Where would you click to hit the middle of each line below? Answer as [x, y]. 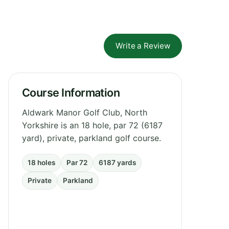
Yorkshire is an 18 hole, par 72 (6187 [92, 125]
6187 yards [117, 162]
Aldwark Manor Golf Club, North [85, 112]
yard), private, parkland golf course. [91, 138]
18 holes [41, 162]
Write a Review [143, 45]
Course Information [71, 92]
